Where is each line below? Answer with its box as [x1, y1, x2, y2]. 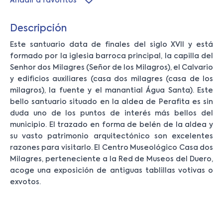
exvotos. [10, 178, 41, 186]
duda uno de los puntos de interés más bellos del [10, 110, 213, 117]
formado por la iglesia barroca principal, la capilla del [10, 52, 213, 60]
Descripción [10, 23, 67, 33]
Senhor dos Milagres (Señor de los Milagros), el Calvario [10, 64, 213, 71]
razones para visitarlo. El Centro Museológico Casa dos [10, 144, 213, 151]
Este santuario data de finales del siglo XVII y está [10, 41, 213, 48]
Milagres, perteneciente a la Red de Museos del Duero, [10, 155, 213, 163]
